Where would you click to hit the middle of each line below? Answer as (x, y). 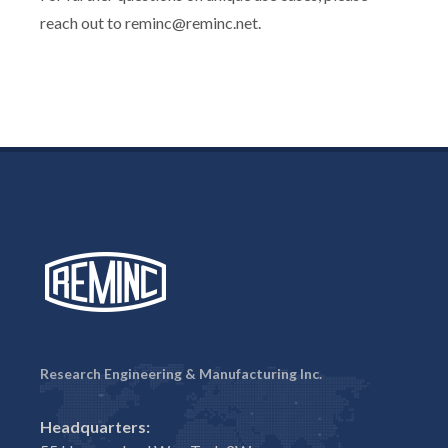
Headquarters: (95, 427)
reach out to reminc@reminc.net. (150, 23)
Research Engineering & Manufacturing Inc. (181, 374)
